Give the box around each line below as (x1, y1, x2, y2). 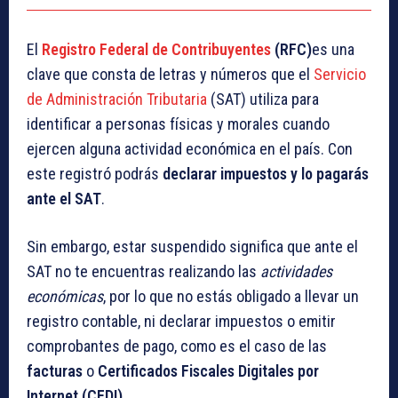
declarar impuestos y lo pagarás (163, 164, 369, 184)
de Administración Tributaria (27, 90, 207, 109)
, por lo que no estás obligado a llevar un (103, 287, 359, 306)
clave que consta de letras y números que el (27, 65, 314, 84)
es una (312, 40, 354, 60)
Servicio (314, 65, 366, 84)
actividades (260, 262, 332, 282)
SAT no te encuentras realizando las (27, 262, 260, 282)
